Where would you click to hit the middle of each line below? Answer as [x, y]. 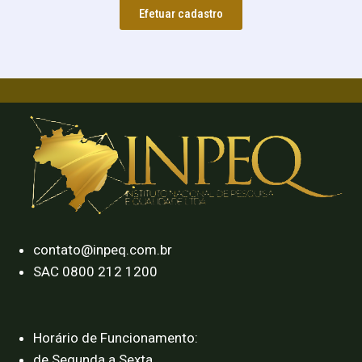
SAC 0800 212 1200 [95, 271]
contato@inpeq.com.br [102, 249]
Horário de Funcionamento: [115, 338]
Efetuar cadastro [181, 13]
